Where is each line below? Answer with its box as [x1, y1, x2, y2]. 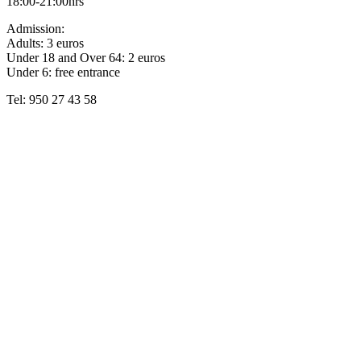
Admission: [6, 22, 64, 36]
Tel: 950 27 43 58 [6, 93, 97, 107]
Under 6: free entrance [6, 65, 120, 80]
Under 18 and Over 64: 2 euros [6, 51, 165, 65]
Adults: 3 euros [6, 36, 84, 51]
